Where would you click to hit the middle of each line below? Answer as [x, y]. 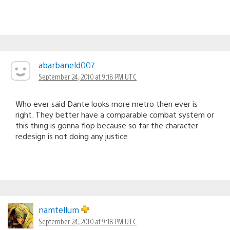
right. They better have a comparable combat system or [115, 114]
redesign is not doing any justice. [73, 136]
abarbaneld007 [66, 65]
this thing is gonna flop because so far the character [107, 125]
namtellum [60, 209]
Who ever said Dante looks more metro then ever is [107, 103]
